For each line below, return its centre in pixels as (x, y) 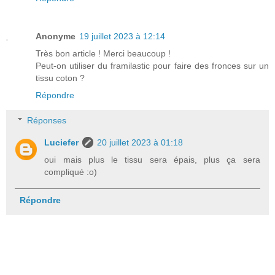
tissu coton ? (60, 78)
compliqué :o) (71, 172)
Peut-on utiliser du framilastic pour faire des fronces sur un (152, 65)
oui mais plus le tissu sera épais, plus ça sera (152, 160)
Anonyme (56, 36)
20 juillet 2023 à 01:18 (140, 143)
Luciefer (62, 143)
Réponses (47, 121)
